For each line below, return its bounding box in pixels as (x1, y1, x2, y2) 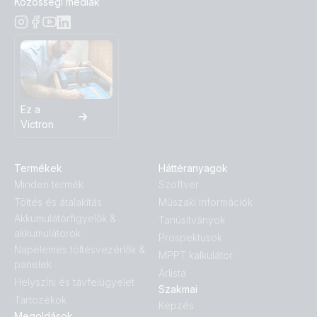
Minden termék (14, 178, 83, 191)
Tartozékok (14, 294, 67, 306)
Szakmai (158, 283, 197, 296)
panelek (14, 258, 52, 271)
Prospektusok (158, 231, 222, 244)
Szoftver (158, 178, 199, 191)
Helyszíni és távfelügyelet (14, 276, 134, 289)
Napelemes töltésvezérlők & (14, 243, 145, 256)
